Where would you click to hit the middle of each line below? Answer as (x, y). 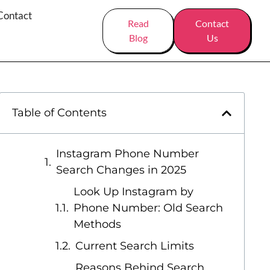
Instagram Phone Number (128, 154)
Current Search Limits (135, 246)
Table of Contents (60, 113)
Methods (98, 224)
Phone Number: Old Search (149, 208)
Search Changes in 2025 (121, 170)
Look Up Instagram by (134, 192)
